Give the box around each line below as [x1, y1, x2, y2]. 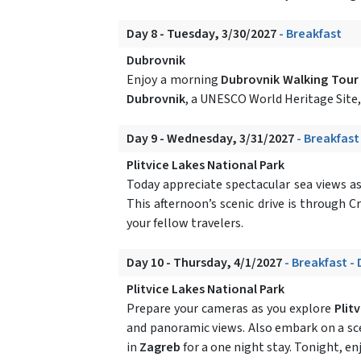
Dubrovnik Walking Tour [221, 70, 359, 89]
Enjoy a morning [127, 70, 222, 89]
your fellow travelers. [127, 214, 243, 232]
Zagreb [139, 338, 180, 356]
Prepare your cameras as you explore [127, 299, 334, 317]
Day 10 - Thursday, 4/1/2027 [127, 253, 284, 272]
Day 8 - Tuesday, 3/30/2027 [127, 24, 279, 43]
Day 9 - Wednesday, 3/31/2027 [127, 129, 297, 147]
